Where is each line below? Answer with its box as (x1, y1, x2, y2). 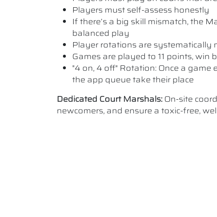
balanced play (72, 27, 129, 39)
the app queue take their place (72, 74, 194, 86)
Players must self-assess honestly (72, 4, 209, 16)
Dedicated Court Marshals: (57, 93, 162, 105)
